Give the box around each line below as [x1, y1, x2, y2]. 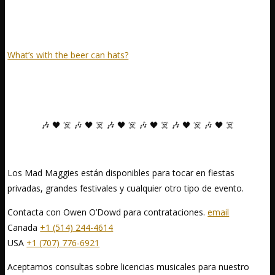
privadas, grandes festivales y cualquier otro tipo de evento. [7, 182, 244, 194]
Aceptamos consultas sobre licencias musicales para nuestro [7, 260, 250, 273]
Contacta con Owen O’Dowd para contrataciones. [7, 206, 208, 218]
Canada [7, 221, 41, 233]
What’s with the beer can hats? [7, 48, 129, 61]
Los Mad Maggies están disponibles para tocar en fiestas [7, 166, 235, 179]
